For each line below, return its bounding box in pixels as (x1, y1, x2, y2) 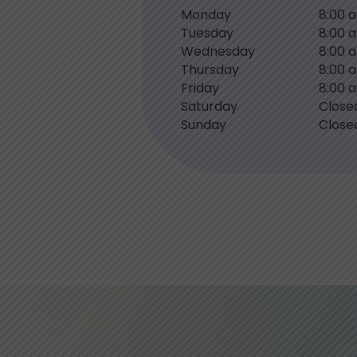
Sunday (181, 116, 226, 135)
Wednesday (181, 42, 255, 61)
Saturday (181, 97, 237, 116)
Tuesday (181, 24, 233, 43)
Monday (181, 6, 231, 25)
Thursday (181, 61, 239, 80)
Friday (181, 79, 219, 98)
